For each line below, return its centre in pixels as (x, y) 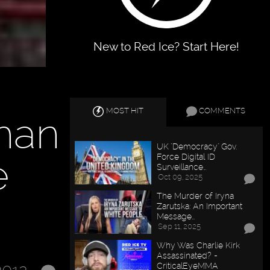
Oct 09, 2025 (181, 177)
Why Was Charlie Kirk (199, 245)
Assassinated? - (187, 255)
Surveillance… (182, 167)
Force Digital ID (186, 157)
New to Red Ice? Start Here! (167, 47)
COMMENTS (222, 111)
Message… (176, 216)
